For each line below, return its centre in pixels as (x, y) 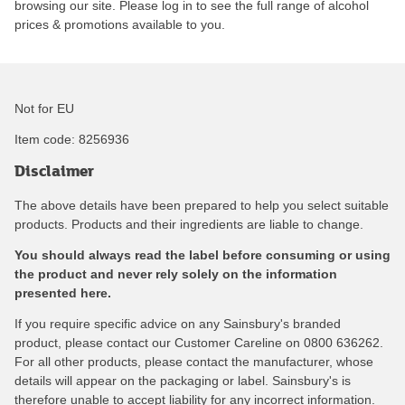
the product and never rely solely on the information (176, 274)
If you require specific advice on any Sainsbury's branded (178, 323)
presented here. (63, 293)
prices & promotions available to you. (120, 25)
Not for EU (44, 109)
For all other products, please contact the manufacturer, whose (194, 361)
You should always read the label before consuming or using (202, 255)
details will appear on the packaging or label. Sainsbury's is (183, 380)
